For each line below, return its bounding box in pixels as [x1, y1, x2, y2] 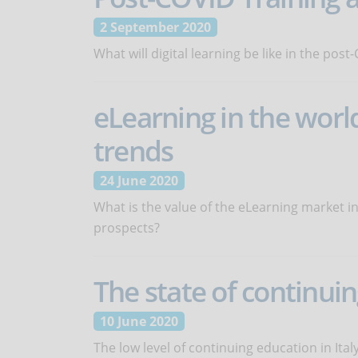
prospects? [93, 219, 160, 237]
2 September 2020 [100, 18, 211, 36]
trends [93, 131, 173, 169]
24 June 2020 [100, 172, 178, 189]
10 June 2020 [100, 312, 178, 330]
